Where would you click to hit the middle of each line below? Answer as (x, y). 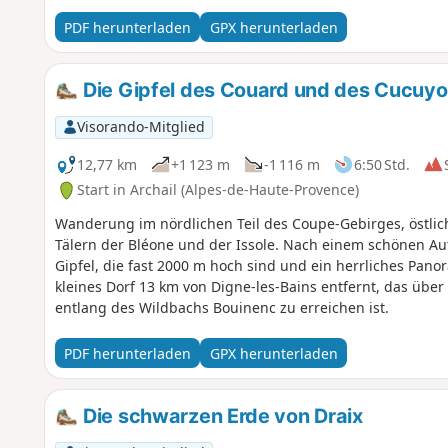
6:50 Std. (381, 164)
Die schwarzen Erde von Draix (220, 416)
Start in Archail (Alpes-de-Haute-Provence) (217, 190)
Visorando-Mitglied (140, 127)
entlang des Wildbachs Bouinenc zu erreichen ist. (221, 308)
